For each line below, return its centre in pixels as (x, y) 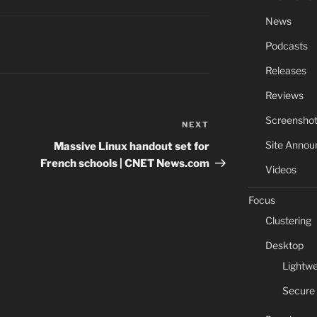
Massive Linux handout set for (132, 147)
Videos (281, 169)
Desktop (284, 245)
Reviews (284, 95)
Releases (286, 70)
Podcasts (286, 46)
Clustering (288, 220)
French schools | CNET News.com (125, 164)
